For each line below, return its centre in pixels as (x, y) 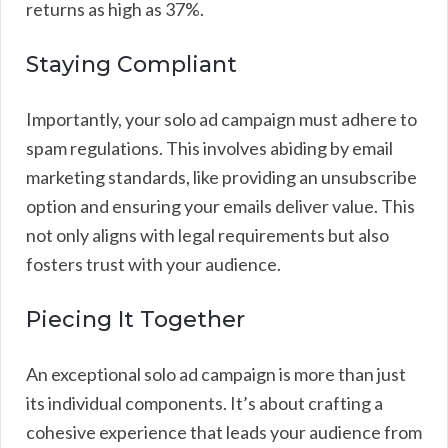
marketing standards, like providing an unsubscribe (221, 176)
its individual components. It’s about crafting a (204, 402)
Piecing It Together (135, 319)
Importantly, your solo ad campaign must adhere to (221, 118)
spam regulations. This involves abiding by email (209, 147)
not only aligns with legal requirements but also (207, 234)
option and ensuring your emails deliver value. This (220, 205)
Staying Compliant (131, 64)
